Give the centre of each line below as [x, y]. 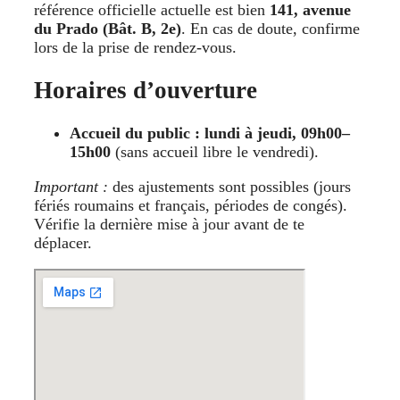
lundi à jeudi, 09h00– [277, 133]
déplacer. [65, 243]
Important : [71, 187]
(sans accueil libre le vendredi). [217, 152]
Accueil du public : [135, 133]
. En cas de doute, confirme [271, 28]
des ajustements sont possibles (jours [229, 187]
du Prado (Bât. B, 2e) [108, 28]
